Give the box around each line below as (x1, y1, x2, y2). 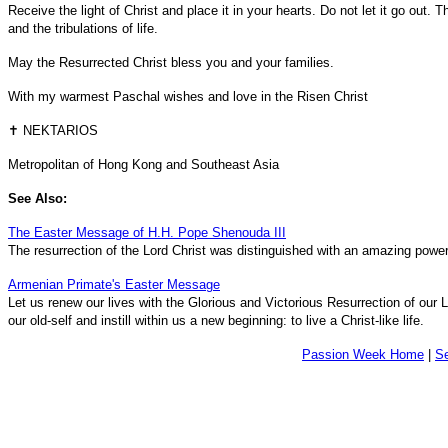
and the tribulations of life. (8, 21, 158, 37)
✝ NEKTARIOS (8, 123, 98, 139)
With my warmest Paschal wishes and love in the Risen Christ (8, 89, 368, 105)
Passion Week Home (302, 347, 424, 363)
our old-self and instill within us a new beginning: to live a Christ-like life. (8, 313, 424, 329)
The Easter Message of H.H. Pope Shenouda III (8, 225, 286, 241)
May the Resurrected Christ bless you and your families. (8, 55, 334, 71)
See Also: (8, 191, 67, 207)
